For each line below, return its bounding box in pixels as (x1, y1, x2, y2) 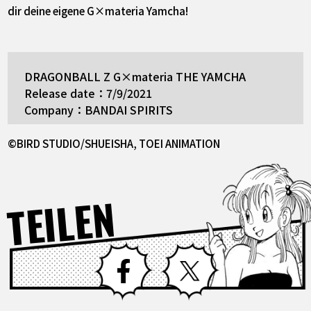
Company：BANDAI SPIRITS (24, 101, 173, 119)
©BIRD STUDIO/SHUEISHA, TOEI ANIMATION (8, 135, 221, 151)
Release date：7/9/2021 (24, 85, 152, 102)
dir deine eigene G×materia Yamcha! (8, 3, 189, 19)
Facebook (153, 241, 205, 258)
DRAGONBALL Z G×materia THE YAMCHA (24, 68, 246, 85)
